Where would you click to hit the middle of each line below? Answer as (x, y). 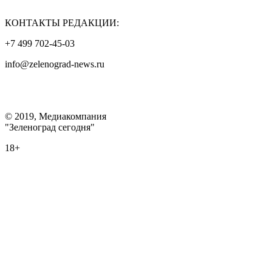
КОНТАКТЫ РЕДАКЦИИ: (62, 22)
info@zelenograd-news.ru (55, 64)
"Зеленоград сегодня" (50, 127)
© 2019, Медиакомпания (56, 116)
